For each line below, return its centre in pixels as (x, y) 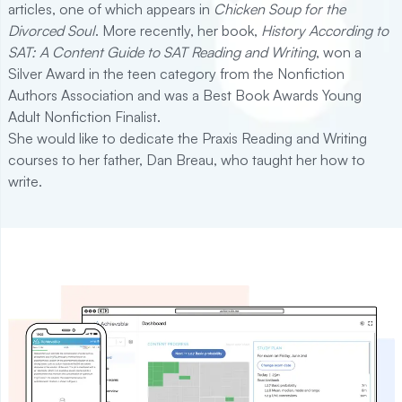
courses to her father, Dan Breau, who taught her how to (187, 159)
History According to (325, 30)
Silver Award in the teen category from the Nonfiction (176, 73)
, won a (339, 52)
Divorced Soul (52, 30)
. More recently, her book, (176, 30)
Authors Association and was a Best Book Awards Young (185, 95)
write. (25, 181)
